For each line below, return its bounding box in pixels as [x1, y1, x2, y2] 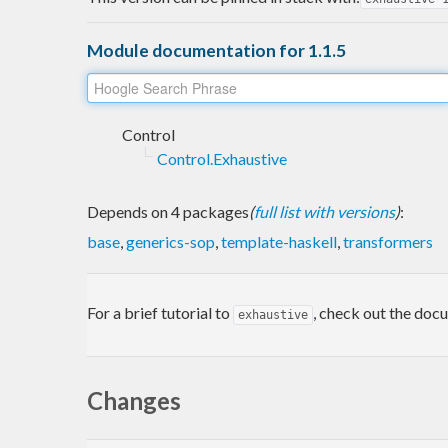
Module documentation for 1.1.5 [87, 39, 346, 61]
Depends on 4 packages [87, 201, 249, 221]
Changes [87, 385, 181, 415]
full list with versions [254, 201, 395, 221]
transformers [343, 231, 433, 251]
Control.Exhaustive [157, 148, 287, 168]
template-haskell [221, 231, 337, 251]
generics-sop [126, 231, 215, 251]
